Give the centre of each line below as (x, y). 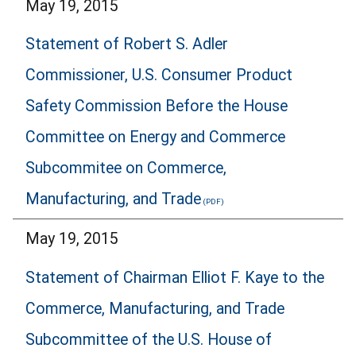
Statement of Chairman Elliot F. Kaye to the (175, 277)
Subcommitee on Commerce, (126, 168)
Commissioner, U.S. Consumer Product (159, 75)
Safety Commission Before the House (157, 106)
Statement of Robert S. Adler (127, 44)
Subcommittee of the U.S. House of (149, 339)
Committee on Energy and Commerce (155, 137)
